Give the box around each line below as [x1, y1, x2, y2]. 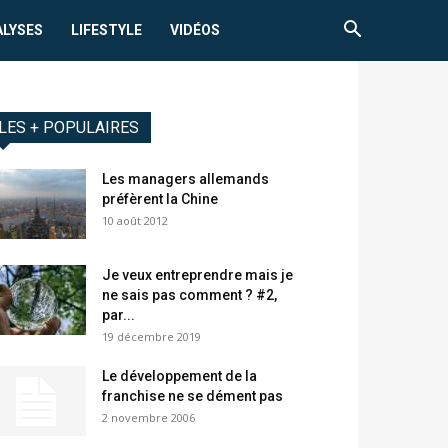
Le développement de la [102, 368, 257, 385]
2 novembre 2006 [102, 410, 195, 426]
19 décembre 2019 [102, 329, 201, 345]
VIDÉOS [170, 22, 221, 38]
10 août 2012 [102, 213, 168, 229]
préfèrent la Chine [102, 191, 218, 208]
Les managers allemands [102, 171, 269, 188]
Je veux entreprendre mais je [102, 267, 293, 284]
